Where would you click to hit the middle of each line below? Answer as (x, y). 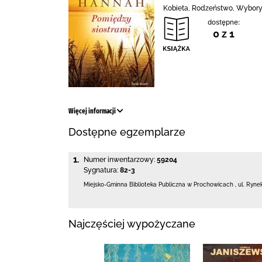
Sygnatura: (101, 170)
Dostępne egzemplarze (127, 132)
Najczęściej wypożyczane (132, 223)
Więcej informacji (93, 111)
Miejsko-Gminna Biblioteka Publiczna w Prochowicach (158, 185)
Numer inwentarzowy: (119, 160)
